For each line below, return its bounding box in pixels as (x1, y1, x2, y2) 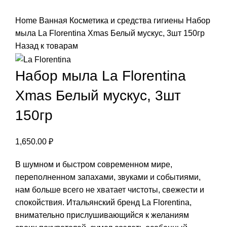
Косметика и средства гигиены (69, 16, 186, 25)
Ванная (39, 16, 69, 25)
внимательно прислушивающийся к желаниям (15, 210, 189, 219)
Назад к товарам (15, 42, 78, 51)
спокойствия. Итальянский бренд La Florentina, (15, 198, 192, 207)
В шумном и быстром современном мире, (15, 160, 172, 169)
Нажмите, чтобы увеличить (15, 4, 117, 13)
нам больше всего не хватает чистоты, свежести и (15, 185, 204, 194)
